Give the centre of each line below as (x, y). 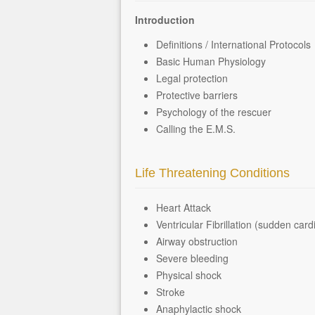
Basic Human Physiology (211, 61)
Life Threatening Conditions (212, 173)
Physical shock (189, 275)
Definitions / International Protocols (233, 44)
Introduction (165, 20)
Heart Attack (184, 207)
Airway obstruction (197, 241)
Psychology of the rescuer (214, 112)
